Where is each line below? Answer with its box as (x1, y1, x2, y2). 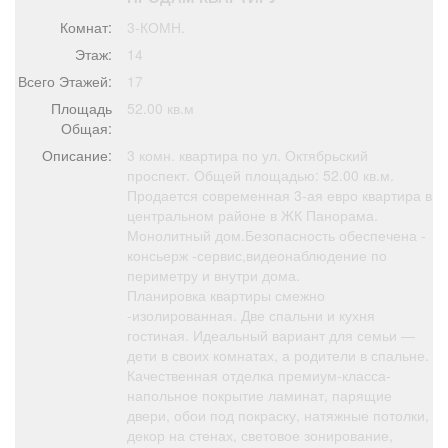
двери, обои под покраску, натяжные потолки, (127, 405, 429, 426)
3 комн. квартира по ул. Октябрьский (127, 145, 368, 166)
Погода (313, 115, 357, 132)
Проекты (313, 3, 368, 20)
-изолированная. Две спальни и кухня (127, 305, 375, 326)
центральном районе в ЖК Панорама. (127, 205, 378, 226)
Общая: (61, 118, 112, 139)
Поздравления (160, 115, 248, 132)
